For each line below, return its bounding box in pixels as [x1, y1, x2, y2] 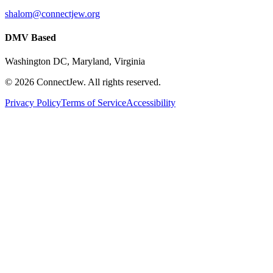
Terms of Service [61, 97, 126, 108]
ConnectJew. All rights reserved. [34, 77, 161, 88]
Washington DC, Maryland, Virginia [5, 56, 145, 67]
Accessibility [126, 97, 175, 108]
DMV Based [5, 32, 56, 43]
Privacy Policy [5, 97, 61, 108]
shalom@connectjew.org [5, 8, 100, 19]
